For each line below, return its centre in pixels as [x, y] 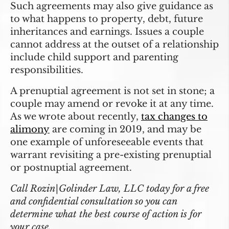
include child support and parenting [94, 57]
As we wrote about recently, [76, 116]
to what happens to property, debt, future [107, 19]
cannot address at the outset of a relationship [114, 44]
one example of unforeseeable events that [107, 142]
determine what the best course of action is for [106, 214]
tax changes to [174, 116]
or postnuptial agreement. [71, 167]
